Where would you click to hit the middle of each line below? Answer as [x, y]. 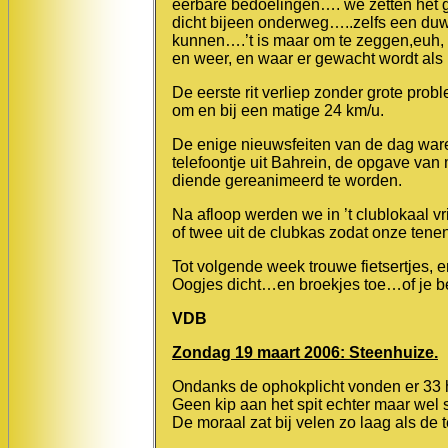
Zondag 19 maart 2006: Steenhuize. [305, 352]
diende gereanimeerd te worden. [287, 180]
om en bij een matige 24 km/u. [278, 110]
